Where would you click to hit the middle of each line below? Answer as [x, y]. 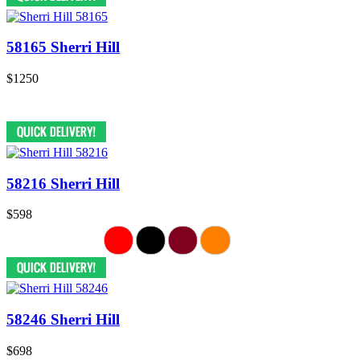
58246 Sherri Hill [63, 320]
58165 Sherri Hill [63, 47]
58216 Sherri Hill [63, 183]
